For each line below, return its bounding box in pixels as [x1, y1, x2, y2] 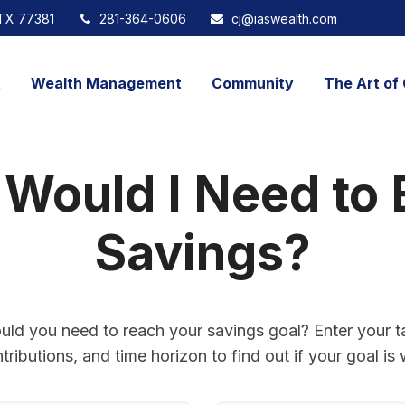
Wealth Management [31, 73, 182, 92]
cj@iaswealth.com [231, 10, 337, 26]
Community [212, 73, 294, 92]
